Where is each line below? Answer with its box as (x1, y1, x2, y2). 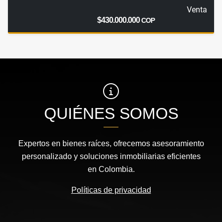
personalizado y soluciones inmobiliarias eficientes (21, 152, 201, 161)
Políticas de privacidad (71, 186, 151, 195)
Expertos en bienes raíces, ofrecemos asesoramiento (18, 139, 204, 148)
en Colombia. (87, 165, 135, 174)
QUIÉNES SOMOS (44, 105, 178, 123)
